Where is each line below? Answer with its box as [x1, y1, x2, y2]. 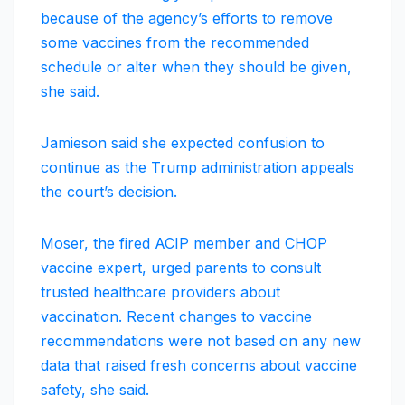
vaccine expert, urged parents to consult [41, 258, 321, 277]
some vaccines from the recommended [41, 33, 309, 52]
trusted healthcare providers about [41, 282, 280, 301]
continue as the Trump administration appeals [41, 157, 354, 176]
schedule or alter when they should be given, [41, 57, 352, 76]
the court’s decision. [41, 182, 177, 201]
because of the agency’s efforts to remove [41, 8, 333, 27]
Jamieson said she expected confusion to [41, 133, 325, 152]
